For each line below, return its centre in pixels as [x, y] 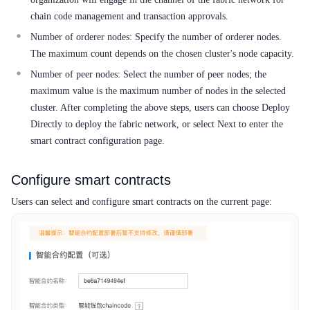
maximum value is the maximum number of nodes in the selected [158, 91]
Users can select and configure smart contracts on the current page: [142, 201]
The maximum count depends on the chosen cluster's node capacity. [162, 53]
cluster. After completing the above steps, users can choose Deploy [160, 107]
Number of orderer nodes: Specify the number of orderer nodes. [156, 37]
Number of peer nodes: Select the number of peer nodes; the [148, 74]
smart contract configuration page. [98, 140]
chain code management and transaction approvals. [129, 16]
